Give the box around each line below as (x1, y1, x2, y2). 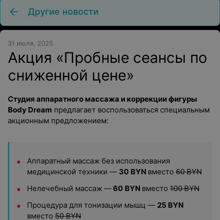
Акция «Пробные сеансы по (8, 49, 207, 66)
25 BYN (157, 200, 184, 210)
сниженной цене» (8, 66, 134, 84)
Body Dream (8, 105, 52, 114)
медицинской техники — (27, 167, 119, 176)
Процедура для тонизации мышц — (27, 200, 157, 210)
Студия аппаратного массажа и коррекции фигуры (8, 94, 197, 104)
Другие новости (28, 6, 99, 17)
